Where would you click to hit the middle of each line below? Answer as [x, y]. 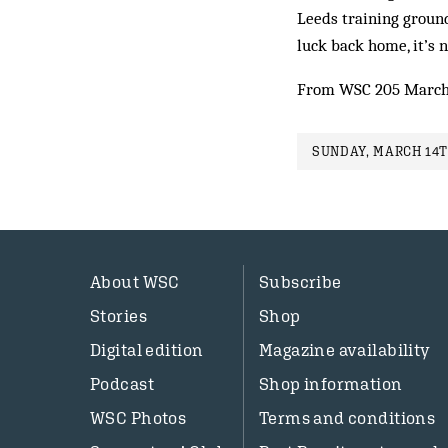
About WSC [135, 282]
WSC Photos [138, 418]
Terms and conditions [347, 418]
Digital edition [147, 350]
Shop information [330, 384]
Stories [118, 316]
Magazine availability [344, 350]
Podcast [122, 384]
